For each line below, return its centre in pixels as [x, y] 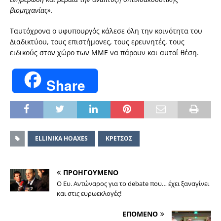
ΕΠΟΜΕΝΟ [140, 214]
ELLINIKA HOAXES [61, 139]
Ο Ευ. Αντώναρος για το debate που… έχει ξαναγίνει [133, 184]
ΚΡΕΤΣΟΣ [119, 139]
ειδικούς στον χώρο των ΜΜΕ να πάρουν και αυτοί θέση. [104, 53]
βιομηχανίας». [31, 10]
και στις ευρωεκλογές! [89, 194]
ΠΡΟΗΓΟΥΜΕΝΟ [91, 173]
